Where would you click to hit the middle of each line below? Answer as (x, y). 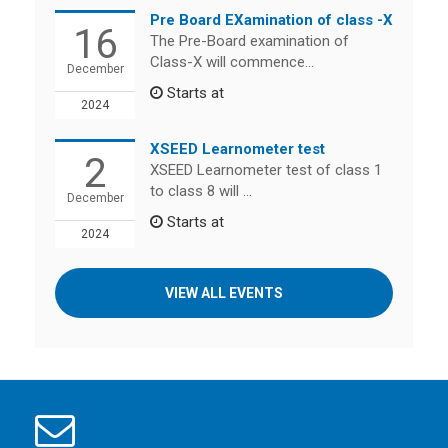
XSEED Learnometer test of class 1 (266, 170)
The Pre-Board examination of (249, 41)
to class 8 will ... (201, 191)
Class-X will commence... (232, 62)
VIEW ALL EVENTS (224, 293)
